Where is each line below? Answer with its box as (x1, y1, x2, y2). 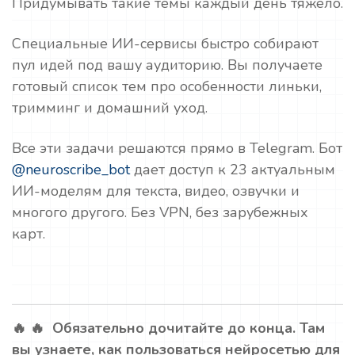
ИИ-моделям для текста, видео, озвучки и (12, 181, 300, 200)
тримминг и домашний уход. (12, 98, 208, 117)
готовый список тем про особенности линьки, (12, 77, 322, 96)
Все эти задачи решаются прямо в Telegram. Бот (12, 139, 342, 158)
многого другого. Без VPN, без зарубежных (12, 203, 308, 222)
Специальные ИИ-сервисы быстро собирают (12, 34, 319, 53)
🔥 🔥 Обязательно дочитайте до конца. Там (12, 319, 325, 338)
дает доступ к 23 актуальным (130, 160, 335, 179)
